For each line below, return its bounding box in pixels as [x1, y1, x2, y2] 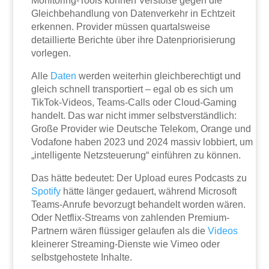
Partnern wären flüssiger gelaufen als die [31, 226, 208, 237]
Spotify [31, 186, 61, 197]
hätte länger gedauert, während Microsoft [61, 186, 237, 197]
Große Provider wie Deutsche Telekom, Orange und [31, 124, 252, 134]
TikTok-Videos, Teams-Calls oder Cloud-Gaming [31, 97, 237, 108]
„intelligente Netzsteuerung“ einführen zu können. [31, 150, 241, 161]
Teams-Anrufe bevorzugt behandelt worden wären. [31, 199, 246, 210]
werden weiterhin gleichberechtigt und [76, 71, 241, 82]
